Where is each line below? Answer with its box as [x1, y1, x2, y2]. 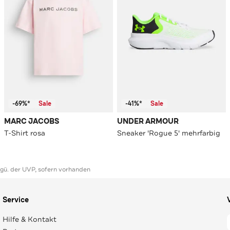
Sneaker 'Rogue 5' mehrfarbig [117, 128, 220, 138]
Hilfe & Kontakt [2, 214, 56, 224]
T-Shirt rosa [4, 128, 45, 138]
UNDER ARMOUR [117, 116, 179, 126]
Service [2, 195, 29, 205]
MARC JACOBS [4, 116, 60, 126]
